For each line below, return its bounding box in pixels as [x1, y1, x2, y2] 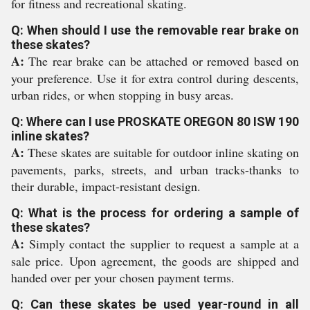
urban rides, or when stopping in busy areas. [11, 86, 234, 103]
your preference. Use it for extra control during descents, [11, 70, 299, 86]
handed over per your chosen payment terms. [11, 269, 235, 286]
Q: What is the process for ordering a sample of [11, 206, 299, 220]
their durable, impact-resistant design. [11, 178, 201, 194]
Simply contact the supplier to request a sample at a [24, 235, 299, 252]
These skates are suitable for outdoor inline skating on [24, 144, 299, 161]
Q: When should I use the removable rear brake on [11, 23, 299, 37]
